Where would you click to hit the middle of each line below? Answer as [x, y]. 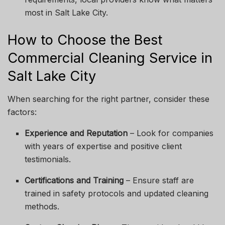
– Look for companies [171, 133]
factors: [22, 112]
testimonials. [48, 159]
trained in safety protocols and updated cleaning [117, 193]
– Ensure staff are [159, 180]
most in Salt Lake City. [67, 13]
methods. [42, 206]
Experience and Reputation [76, 133]
